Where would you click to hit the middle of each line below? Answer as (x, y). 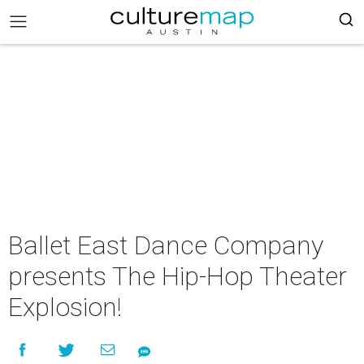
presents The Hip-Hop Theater (178, 276)
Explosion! (65, 307)
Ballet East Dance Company (166, 245)
